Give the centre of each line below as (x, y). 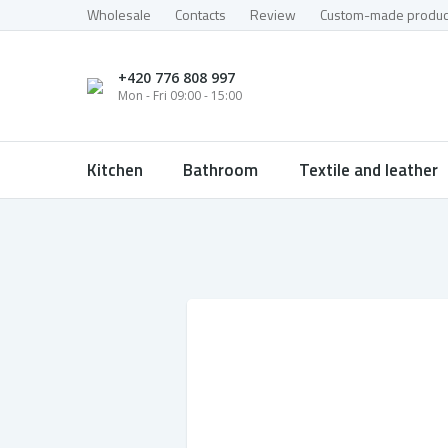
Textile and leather (368, 170)
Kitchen (115, 170)
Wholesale (119, 14)
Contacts (200, 14)
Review (273, 14)
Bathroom (221, 170)
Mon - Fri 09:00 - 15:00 (180, 95)
